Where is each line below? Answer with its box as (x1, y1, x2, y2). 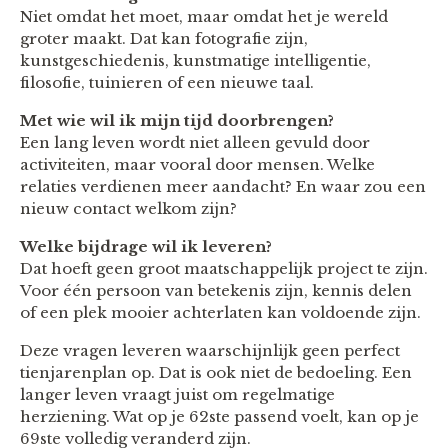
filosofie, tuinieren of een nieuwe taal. (20, 72, 314, 92)
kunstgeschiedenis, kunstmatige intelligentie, (20, 50, 371, 70)
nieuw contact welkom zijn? (20, 198, 237, 218)
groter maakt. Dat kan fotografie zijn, (20, 28, 308, 48)
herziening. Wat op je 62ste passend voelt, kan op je (20, 406, 419, 426)
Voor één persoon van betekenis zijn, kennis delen (20, 280, 412, 300)
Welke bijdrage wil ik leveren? (20, 236, 272, 256)
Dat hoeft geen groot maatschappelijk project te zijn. (20, 258, 428, 278)
